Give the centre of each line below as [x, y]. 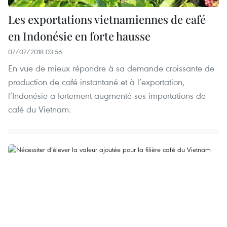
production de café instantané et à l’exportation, [96, 82]
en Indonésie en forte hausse [79, 36]
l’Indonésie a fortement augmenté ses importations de [107, 95]
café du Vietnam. [40, 109]
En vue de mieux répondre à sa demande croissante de [111, 68]
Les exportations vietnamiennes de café [107, 19]
